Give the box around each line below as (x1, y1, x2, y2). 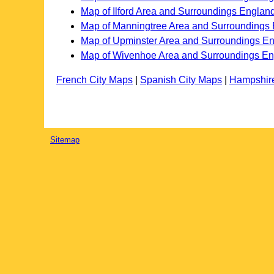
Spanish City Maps (140, 75, 222, 86)
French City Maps (56, 75, 133, 86)
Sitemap (50, 135, 80, 144)
